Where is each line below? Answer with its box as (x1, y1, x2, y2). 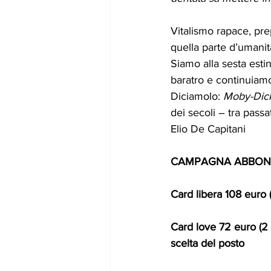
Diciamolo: (171, 90, 223, 103)
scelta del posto (171, 237, 244, 250)
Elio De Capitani (171, 123, 246, 135)
